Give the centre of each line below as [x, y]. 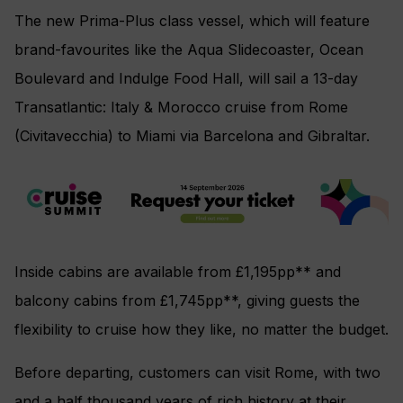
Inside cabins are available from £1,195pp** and [178, 272]
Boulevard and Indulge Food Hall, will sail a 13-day [186, 78]
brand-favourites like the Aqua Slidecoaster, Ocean [189, 49]
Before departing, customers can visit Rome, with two [197, 373]
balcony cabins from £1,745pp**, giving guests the [187, 301]
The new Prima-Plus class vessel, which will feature [192, 20]
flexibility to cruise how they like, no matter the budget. [201, 330]
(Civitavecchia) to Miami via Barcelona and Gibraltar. [192, 135]
